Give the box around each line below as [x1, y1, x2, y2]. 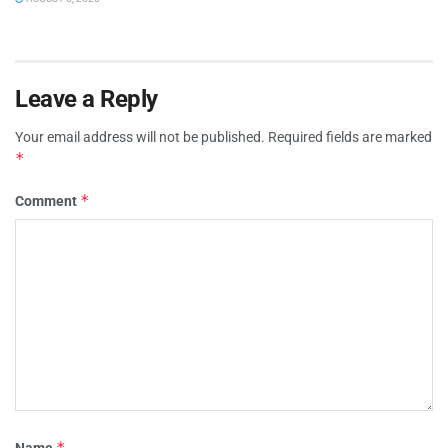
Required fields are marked [268, 129, 432, 146]
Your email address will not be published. [15, 129, 265, 146]
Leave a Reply [15, 85, 158, 114]
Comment [15, 193, 80, 210]
